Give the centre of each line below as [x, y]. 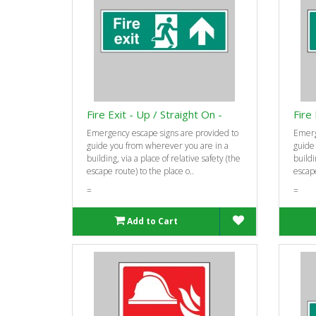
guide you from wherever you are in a [158, 145]
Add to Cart [153, 221]
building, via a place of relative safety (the [164, 158]
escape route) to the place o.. [140, 171]
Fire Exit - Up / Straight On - [154, 114]
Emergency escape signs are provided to [163, 133]
